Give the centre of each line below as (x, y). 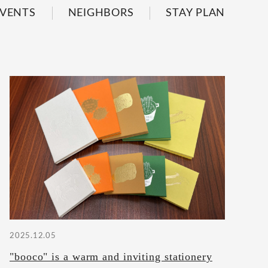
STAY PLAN (195, 13)
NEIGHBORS (101, 13)
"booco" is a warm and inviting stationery (111, 257)
